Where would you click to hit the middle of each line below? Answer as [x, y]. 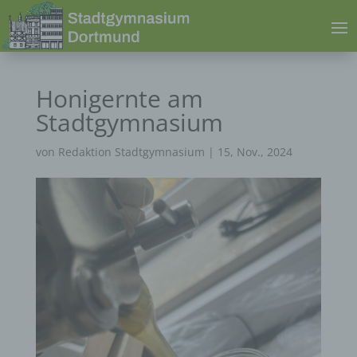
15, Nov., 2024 [255, 152]
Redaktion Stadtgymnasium [131, 152]
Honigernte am [119, 98]
